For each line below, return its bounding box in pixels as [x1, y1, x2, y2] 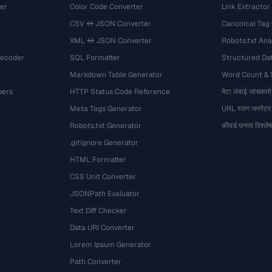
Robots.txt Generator [70, 121, 142, 131]
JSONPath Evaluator [70, 189, 140, 199]
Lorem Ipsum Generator [70, 240, 152, 250]
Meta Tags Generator [70, 104, 143, 114]
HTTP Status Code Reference [70, 87, 171, 97]
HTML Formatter [70, 155, 127, 165]
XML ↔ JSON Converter [70, 36, 152, 46]
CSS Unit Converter [70, 172, 137, 182]
